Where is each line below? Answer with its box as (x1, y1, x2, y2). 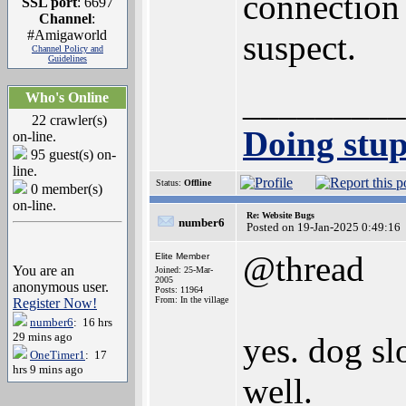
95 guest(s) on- (27, 147, 116, 162)
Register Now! (13, 295, 97, 311)
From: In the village (155, 295, 228, 304)
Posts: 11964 (155, 285, 203, 295)
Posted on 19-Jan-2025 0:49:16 (246, 220, 401, 234)
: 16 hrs (73, 315, 112, 329)
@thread (243, 249, 364, 288)
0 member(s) (27, 181, 102, 197)
